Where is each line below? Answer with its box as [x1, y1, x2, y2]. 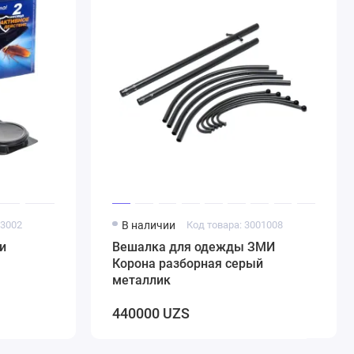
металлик [112, 272, 171, 288]
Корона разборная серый [112, 255, 264, 271]
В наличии [122, 218, 176, 232]
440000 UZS [112, 305, 190, 322]
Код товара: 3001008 [186, 218, 283, 231]
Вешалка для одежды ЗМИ [112, 239, 276, 254]
